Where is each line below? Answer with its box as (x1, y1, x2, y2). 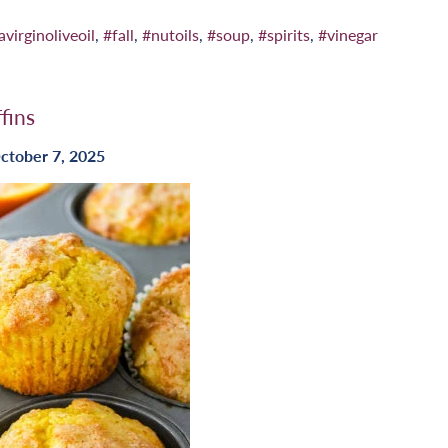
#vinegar (318, 25, 378, 45)
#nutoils (142, 25, 199, 45)
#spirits (258, 25, 310, 45)
